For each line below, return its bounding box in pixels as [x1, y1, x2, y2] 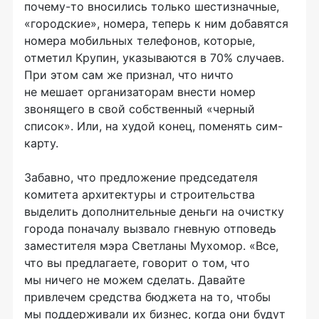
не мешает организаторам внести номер [24, 85, 256, 100]
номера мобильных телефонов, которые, [24, 33, 255, 48]
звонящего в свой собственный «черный [24, 102, 255, 117]
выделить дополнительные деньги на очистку [24, 204, 284, 219]
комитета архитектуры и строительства [24, 187, 255, 202]
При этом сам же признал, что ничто [24, 68, 234, 83]
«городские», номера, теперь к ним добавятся [24, 16, 288, 31]
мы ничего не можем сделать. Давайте [24, 273, 245, 288]
